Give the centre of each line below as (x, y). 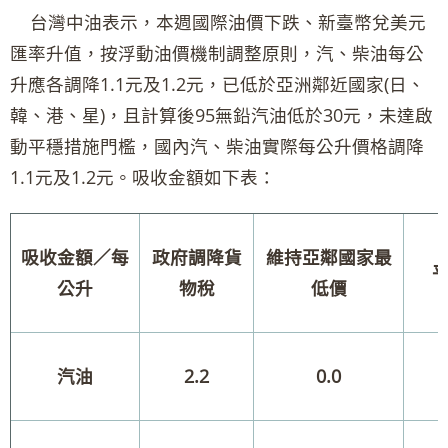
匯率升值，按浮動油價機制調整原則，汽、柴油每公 (217, 53)
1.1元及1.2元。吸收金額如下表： (143, 177)
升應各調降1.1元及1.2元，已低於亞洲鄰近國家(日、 (217, 84)
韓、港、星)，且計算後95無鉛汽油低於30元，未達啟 (221, 115)
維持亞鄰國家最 (328, 257)
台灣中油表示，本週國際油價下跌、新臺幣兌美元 (218, 22)
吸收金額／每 (75, 257)
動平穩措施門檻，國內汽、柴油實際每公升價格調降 (217, 146)
